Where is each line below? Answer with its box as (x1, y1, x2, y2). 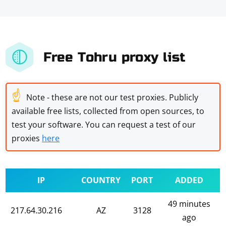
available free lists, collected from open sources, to (12, 105, 205, 117)
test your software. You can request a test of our (12, 119, 196, 130)
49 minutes (168, 198, 211, 209)
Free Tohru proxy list (43, 49, 186, 65)
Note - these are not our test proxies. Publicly (26, 92, 199, 103)
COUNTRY (81, 175, 121, 186)
